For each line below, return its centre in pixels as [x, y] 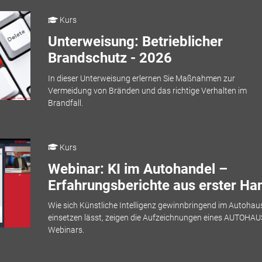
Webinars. [66, 230]
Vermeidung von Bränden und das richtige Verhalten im [147, 90]
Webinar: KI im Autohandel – [137, 169]
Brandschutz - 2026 [110, 58]
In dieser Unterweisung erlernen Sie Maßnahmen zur [141, 78]
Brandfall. [65, 103]
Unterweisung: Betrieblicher [135, 42]
